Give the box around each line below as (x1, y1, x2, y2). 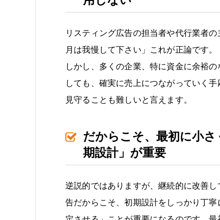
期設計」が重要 (83, 145, 166, 159)
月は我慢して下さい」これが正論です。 (65, 45, 218, 55)
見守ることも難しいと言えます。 (65, 95, 192, 105)
